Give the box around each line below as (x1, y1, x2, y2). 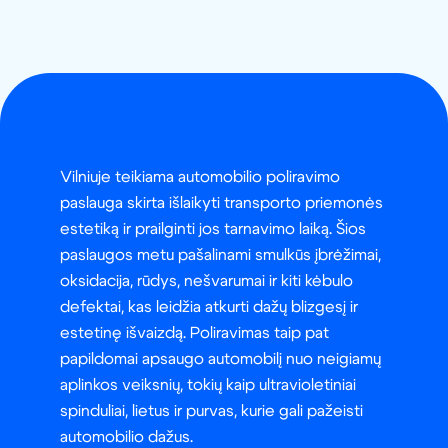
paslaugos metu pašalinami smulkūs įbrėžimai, (60, 247, 381, 264)
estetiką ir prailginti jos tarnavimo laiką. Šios (60, 221, 366, 238)
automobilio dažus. (60, 429, 193, 446)
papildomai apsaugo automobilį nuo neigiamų (60, 351, 381, 368)
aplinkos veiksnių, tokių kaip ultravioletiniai (60, 377, 356, 394)
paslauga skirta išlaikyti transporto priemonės (60, 195, 383, 212)
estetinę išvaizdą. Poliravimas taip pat (60, 325, 329, 342)
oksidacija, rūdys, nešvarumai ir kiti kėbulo (60, 273, 353, 290)
